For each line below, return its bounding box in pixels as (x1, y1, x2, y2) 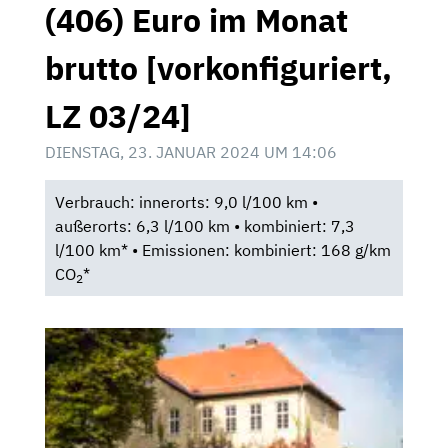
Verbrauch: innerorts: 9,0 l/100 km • (54, 192, 318, 213)
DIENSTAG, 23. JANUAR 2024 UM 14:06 (45, 142, 337, 163)
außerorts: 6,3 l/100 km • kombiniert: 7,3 (54, 216, 355, 237)
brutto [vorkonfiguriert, (45, 47, 392, 90)
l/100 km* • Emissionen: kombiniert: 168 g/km (54, 240, 391, 261)
